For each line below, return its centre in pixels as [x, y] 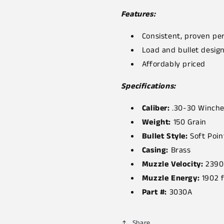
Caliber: [156, 108]
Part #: [154, 192]
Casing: [155, 150]
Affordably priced [173, 64]
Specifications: [148, 86]
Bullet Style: [165, 136]
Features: [138, 14]
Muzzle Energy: [171, 178]
